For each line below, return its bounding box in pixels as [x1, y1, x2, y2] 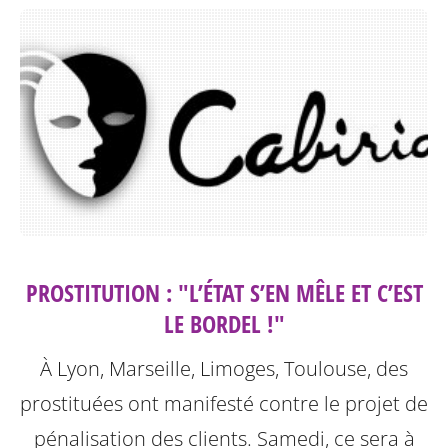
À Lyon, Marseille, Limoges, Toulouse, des [40, 355, 408, 383]
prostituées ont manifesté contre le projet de [20, 390, 428, 418]
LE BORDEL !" [163, 307, 285, 341]
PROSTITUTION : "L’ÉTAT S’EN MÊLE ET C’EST [25, 276, 423, 310]
